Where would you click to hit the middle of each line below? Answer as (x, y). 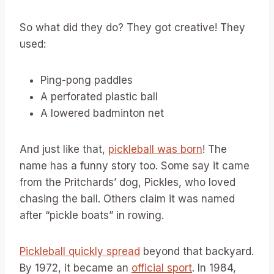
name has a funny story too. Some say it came (135, 166)
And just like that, (64, 150)
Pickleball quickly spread (80, 252)
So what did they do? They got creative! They (132, 28)
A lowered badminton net (102, 113)
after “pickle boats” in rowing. (92, 216)
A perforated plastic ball (99, 97)
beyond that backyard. (197, 252)
